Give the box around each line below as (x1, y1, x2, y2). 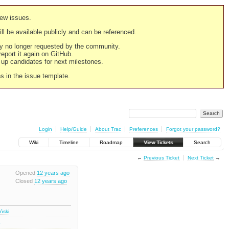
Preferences (129, 126, 158, 132)
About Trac (95, 126, 121, 132)
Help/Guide (60, 126, 87, 132)
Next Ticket (187, 154, 214, 161)
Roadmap (100, 140, 123, 146)
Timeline (59, 140, 79, 146)
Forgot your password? (166, 126, 220, 132)
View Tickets (144, 140, 173, 146)
